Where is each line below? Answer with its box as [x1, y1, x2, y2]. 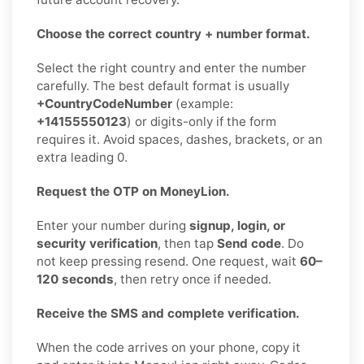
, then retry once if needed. [114, 271, 271, 287]
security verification [37, 235, 158, 251]
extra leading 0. [37, 149, 128, 165]
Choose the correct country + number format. [37, 25, 310, 41]
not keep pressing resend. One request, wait [37, 253, 300, 269]
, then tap [158, 235, 217, 251]
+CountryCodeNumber [37, 95, 172, 111]
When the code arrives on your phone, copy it [37, 339, 301, 355]
